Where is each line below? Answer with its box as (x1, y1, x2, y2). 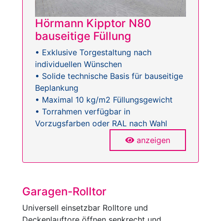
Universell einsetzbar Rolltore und (22, 202, 148, 213)
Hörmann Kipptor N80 (35, 16, 151, 30)
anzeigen (137, 135, 170, 145)
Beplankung (35, 82, 78, 93)
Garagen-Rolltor (22, 184, 107, 198)
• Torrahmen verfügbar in (35, 106, 130, 116)
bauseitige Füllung (35, 29, 131, 42)
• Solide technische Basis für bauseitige (35, 71, 183, 81)
